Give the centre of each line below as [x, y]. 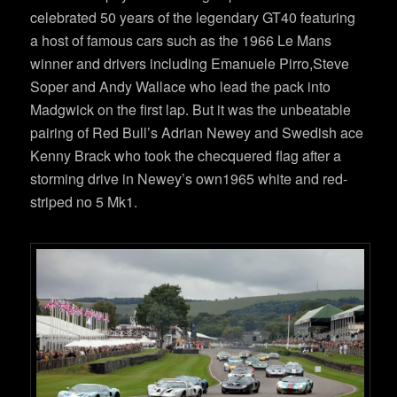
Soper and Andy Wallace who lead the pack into [181, 87]
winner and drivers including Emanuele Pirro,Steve [190, 64]
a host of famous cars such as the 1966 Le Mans [181, 41]
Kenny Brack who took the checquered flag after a [186, 156]
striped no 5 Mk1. [84, 202]
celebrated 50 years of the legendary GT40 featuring [193, 18]
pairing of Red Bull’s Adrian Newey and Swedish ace [197, 133]
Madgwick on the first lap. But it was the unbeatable [191, 110]
